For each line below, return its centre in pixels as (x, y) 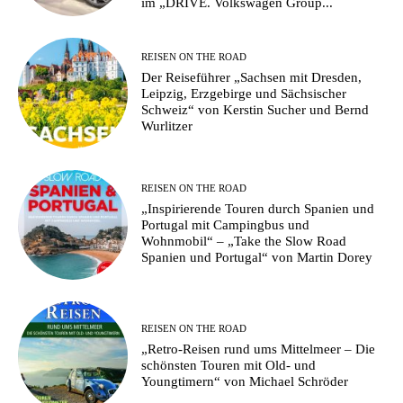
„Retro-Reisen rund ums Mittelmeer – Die (259, 349)
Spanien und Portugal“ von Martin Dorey (257, 258)
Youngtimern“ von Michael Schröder (245, 381)
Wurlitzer (167, 126)
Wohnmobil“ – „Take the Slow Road (244, 242)
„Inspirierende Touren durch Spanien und (258, 209)
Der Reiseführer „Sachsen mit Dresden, (252, 78)
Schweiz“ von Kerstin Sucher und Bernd (255, 110)
